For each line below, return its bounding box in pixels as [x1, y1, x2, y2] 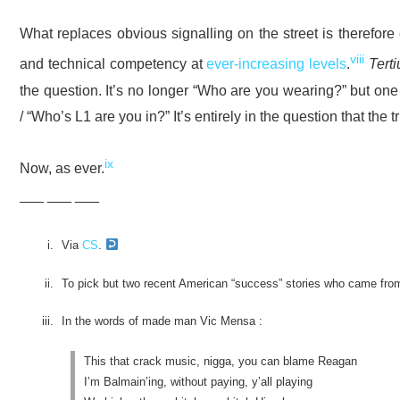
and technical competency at [20, 55, 207, 72]
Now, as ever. [20, 160, 104, 177]
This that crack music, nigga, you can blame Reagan [83, 354, 357, 368]
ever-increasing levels [206, 55, 347, 72]
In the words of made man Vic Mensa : [61, 314, 262, 329]
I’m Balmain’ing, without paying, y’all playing [83, 374, 312, 388]
